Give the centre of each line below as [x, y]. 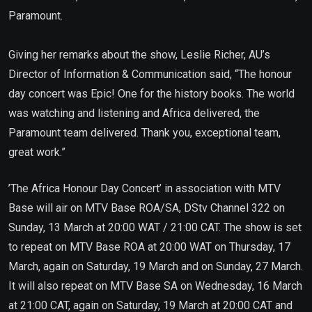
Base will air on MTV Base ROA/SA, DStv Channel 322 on [147, 208]
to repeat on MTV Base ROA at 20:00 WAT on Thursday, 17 [149, 247]
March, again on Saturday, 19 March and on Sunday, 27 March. [156, 266]
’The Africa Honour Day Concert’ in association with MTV [145, 188]
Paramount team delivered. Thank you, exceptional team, [145, 132]
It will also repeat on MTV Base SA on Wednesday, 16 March [155, 286]
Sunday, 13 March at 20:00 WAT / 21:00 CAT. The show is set [155, 227]
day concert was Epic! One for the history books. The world [151, 93]
